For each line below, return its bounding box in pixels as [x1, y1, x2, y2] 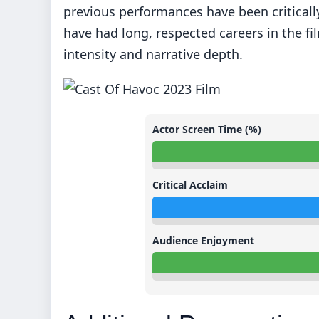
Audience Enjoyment [152, 234, 254, 248]
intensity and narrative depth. [63, 46, 243, 63]
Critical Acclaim [152, 178, 228, 192]
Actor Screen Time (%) [152, 122, 261, 137]
